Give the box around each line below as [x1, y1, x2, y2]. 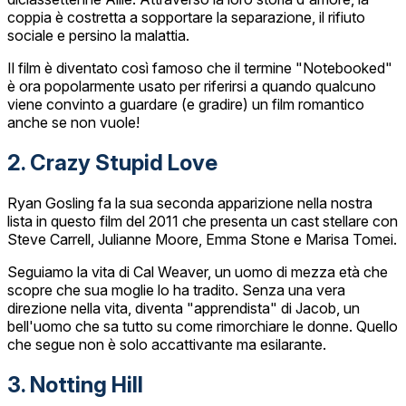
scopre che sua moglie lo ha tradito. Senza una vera [7, 281, 345, 300]
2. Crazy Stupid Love [7, 150, 217, 177]
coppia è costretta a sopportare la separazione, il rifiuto [7, 8, 365, 27]
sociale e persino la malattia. [7, 26, 189, 45]
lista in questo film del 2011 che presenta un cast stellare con [7, 212, 398, 231]
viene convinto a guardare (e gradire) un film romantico [7, 95, 364, 114]
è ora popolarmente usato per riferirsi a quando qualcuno [7, 77, 376, 96]
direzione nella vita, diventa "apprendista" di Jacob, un [7, 299, 360, 318]
